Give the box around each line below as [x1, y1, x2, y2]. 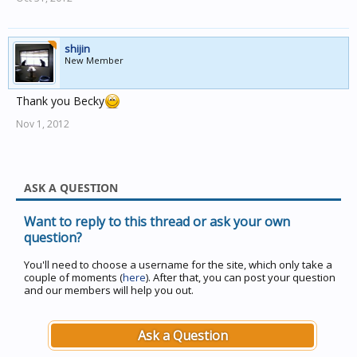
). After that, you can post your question [146, 270, 335, 284]
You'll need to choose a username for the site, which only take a [24, 257, 332, 272]
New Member [65, 54, 124, 66]
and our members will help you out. [24, 283, 194, 297]
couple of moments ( [24, 270, 123, 284]
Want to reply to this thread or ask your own [24, 213, 290, 230]
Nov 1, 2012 [16, 117, 69, 131]
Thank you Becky [16, 93, 104, 108]
